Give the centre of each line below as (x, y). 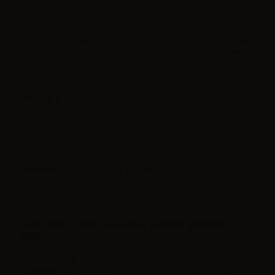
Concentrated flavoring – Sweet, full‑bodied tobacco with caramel (132, 41)
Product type (43, 169)
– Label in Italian (44, 63)
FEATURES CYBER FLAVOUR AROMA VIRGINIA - (126, 225)
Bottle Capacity (48, 258)
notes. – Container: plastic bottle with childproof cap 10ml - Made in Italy (143, 52)
